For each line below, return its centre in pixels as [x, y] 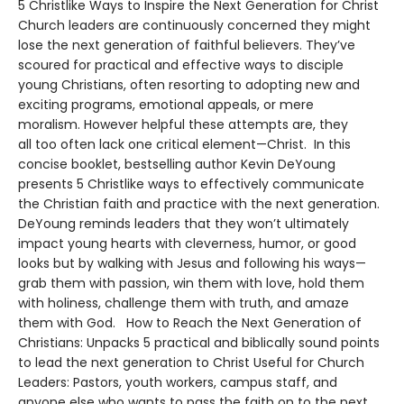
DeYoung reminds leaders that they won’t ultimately [184, 223]
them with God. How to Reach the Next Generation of [190, 322]
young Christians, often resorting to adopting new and [189, 84]
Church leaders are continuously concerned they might [194, 25]
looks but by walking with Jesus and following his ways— [192, 263]
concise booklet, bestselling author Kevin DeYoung [177, 164]
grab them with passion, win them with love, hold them [191, 283]
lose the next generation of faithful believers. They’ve [187, 45]
